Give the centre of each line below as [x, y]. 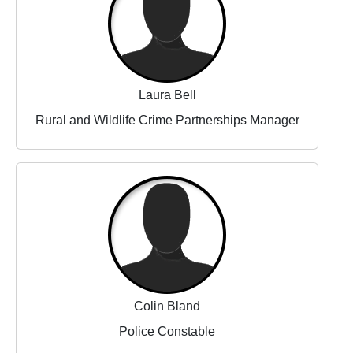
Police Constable [167, 332]
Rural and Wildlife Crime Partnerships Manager [167, 121]
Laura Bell [167, 95]
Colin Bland [167, 307]
